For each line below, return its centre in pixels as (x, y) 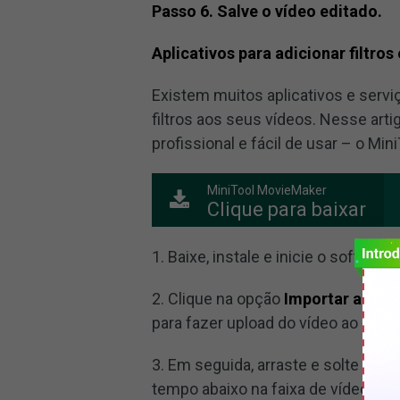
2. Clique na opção (218, 299)
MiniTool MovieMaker (267, 190)
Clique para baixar (287, 209)
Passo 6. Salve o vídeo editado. (267, 11)
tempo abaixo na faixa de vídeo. (262, 389)
